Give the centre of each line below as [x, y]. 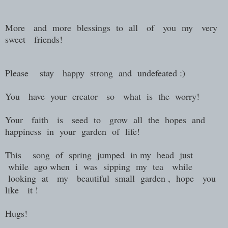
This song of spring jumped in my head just [101, 154]
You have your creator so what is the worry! [102, 96]
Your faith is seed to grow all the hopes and [107, 119]
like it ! [22, 190]
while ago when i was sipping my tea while [100, 166]
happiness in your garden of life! [73, 131]
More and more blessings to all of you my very [113, 27]
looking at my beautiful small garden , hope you [112, 178]
